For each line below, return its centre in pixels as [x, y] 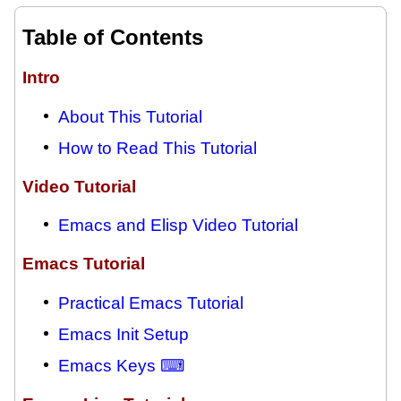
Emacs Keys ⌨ [121, 365]
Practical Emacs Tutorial [151, 303]
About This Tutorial [130, 117]
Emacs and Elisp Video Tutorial [178, 226]
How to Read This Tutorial [158, 148]
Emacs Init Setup [124, 334]
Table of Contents [113, 38]
